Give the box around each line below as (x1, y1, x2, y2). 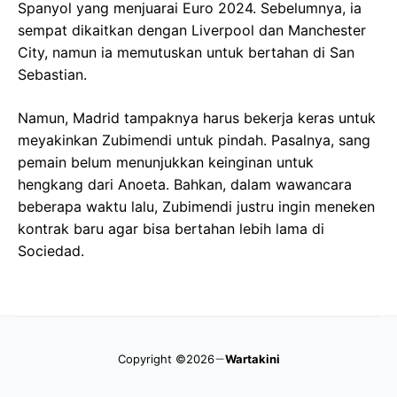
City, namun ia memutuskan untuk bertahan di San (18, 43, 354, 61)
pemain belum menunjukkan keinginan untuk (18, 152, 314, 171)
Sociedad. (18, 241, 84, 260)
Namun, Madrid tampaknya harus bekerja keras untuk (18, 108, 376, 127)
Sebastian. (18, 65, 87, 83)
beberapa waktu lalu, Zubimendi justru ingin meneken (18, 197, 375, 215)
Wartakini (224, 351, 280, 366)
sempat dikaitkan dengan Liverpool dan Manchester (18, 20, 366, 39)
